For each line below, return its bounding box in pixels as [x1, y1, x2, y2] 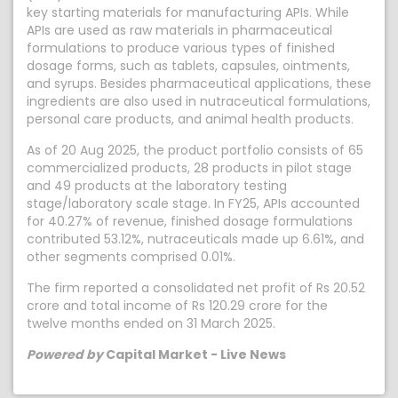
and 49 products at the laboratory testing [27, 177, 287, 195]
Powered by [27, 346, 103, 363]
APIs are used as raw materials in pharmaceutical [27, 21, 332, 39]
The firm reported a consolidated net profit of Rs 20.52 [27, 279, 365, 297]
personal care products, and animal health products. [27, 110, 354, 128]
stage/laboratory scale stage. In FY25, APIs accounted [27, 195, 360, 212]
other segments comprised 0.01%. [27, 248, 235, 266]
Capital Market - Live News [103, 346, 286, 363]
